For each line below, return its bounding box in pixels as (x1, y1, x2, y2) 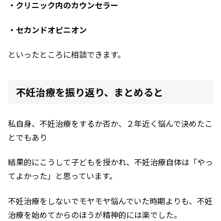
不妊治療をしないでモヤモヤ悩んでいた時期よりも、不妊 (8, 194, 213, 207)
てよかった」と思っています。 (8, 170, 117, 182)
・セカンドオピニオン (8, 23, 87, 36)
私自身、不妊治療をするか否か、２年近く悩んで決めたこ (8, 117, 213, 129)
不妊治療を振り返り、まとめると (16, 84, 163, 99)
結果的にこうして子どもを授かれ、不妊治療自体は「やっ (8, 156, 213, 168)
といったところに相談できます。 (8, 48, 125, 61)
